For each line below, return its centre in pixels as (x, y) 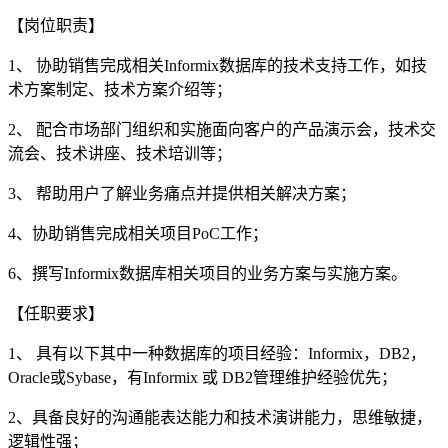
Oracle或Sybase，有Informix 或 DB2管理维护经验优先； (202, 377)
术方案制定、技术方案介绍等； (120, 89)
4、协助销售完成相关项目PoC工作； (138, 233)
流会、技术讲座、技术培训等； (120, 153)
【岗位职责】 (56, 25)
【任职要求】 (56, 313)
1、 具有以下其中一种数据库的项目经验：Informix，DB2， (217, 353)
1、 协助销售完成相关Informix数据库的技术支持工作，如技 (217, 65)
